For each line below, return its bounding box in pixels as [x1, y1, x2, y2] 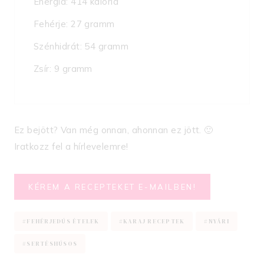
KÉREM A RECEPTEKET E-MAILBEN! [28, 182, 197, 192]
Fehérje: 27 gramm [34, 18, 115, 30]
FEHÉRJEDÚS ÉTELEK [27, 217, 100, 226]
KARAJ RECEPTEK [123, 217, 185, 226]
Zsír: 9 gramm [34, 63, 93, 75]
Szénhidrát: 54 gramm [34, 41, 128, 52]
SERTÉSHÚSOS [27, 240, 77, 248]
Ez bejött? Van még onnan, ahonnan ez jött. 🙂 [14, 124, 213, 136]
